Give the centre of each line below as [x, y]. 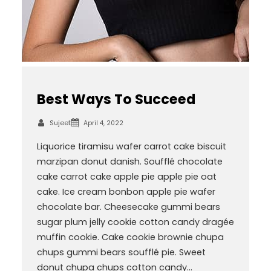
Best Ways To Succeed [116, 99]
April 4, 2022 [103, 123]
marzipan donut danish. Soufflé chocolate [129, 162]
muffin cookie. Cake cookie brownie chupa [130, 237]
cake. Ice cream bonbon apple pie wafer [126, 192]
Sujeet [60, 122]
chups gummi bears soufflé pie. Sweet [121, 253]
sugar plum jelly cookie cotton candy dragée [135, 222]
